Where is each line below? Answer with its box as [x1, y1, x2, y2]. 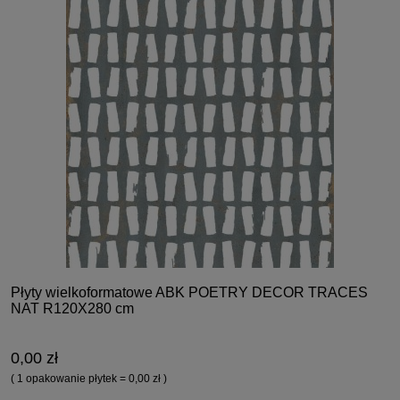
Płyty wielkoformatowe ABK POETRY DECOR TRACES [11, 285, 368, 301]
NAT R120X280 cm [11, 301, 134, 317]
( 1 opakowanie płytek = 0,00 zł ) [11, 372, 167, 386]
